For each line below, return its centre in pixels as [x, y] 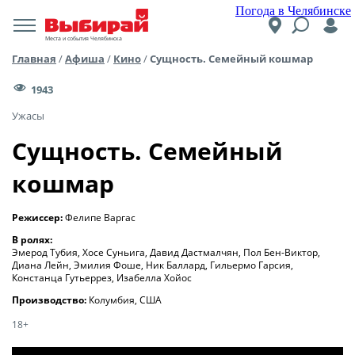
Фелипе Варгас [100, 218]
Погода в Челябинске [293, 11]
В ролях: [33, 240]
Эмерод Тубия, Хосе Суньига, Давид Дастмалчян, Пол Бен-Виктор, [166, 252]
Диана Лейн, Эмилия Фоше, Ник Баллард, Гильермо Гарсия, [153, 265]
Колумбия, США [125, 300]
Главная [34, 59]
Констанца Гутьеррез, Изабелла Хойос [102, 278]
